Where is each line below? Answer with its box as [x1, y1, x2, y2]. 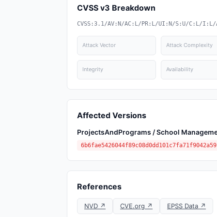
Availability [166, 66, 193, 73]
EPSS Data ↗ [167, 202, 206, 210]
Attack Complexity [166, 42, 213, 48]
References [77, 182, 122, 191]
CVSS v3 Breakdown [77, 3, 155, 13]
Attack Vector [82, 42, 116, 48]
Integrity [82, 66, 103, 73]
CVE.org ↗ [120, 202, 153, 210]
